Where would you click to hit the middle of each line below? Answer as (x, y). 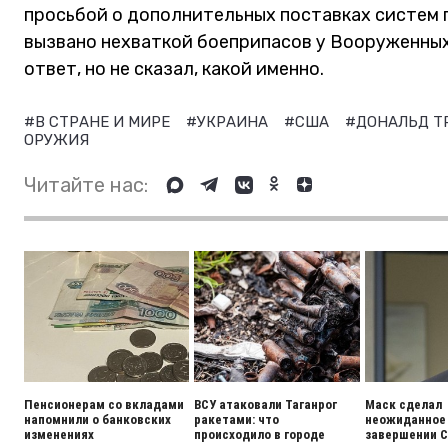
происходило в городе (260, 434)
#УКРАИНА (229, 121)
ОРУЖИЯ (56, 139)
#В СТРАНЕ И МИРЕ (99, 121)
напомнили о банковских (97, 419)
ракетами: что (237, 419)
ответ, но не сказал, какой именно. (174, 68)
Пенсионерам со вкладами (104, 404)
